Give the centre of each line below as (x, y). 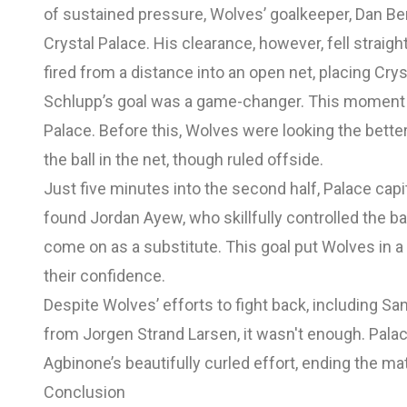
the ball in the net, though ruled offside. (184, 160)
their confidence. (104, 276)
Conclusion (84, 392)
